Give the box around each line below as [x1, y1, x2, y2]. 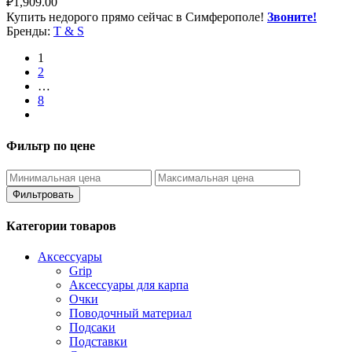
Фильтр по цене [6, 138, 95, 152]
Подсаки [69, 321, 115, 335]
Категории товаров [6, 219, 116, 233]
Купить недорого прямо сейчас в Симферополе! [6, 10, 267, 24]
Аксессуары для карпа [69, 278, 189, 292]
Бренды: [6, 24, 53, 38]
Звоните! [267, 10, 317, 24]
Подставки [69, 335, 127, 349]
